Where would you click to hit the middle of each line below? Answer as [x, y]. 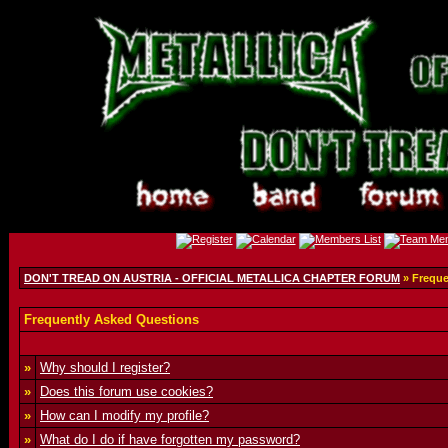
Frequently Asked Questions [111, 319]
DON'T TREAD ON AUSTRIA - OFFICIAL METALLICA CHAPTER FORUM [212, 278]
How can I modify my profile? [124, 415]
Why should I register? [105, 367]
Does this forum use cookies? [126, 391]
